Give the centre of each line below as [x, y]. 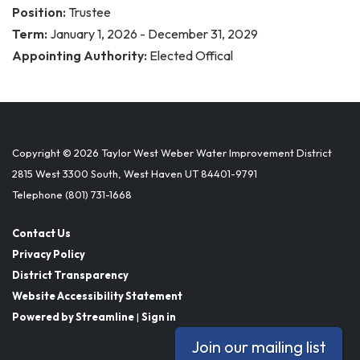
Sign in [159, 317]
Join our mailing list [258, 347]
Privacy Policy [49, 254]
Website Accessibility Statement [97, 296]
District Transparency [70, 275]
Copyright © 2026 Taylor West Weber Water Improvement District [172, 153]
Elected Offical [191, 55]
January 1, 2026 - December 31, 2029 [154, 34]
